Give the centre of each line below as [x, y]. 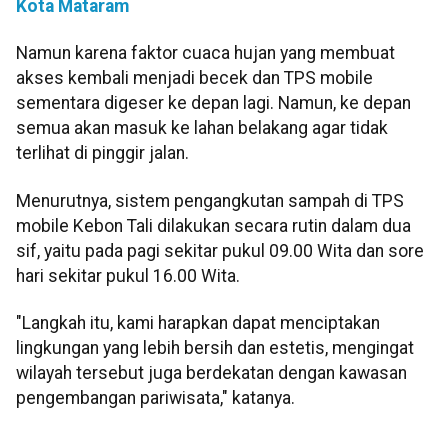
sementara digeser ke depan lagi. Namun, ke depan [213, 103]
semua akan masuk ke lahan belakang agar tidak [202, 128]
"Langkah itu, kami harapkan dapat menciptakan [198, 323]
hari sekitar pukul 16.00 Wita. [128, 275]
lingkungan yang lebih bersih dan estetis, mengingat [215, 348]
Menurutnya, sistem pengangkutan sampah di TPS [210, 200]
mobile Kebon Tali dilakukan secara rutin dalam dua [213, 225]
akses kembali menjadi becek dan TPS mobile [194, 78]
